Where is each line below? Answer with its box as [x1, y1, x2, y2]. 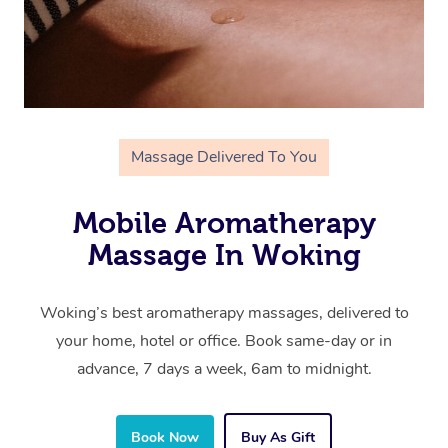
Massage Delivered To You [131, 146, 317, 169]
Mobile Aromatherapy [72, 207, 376, 240]
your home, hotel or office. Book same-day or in [56, 330, 392, 353]
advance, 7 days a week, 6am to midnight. [76, 358, 372, 381]
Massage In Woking [87, 239, 361, 272]
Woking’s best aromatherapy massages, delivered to [39, 302, 409, 325]
